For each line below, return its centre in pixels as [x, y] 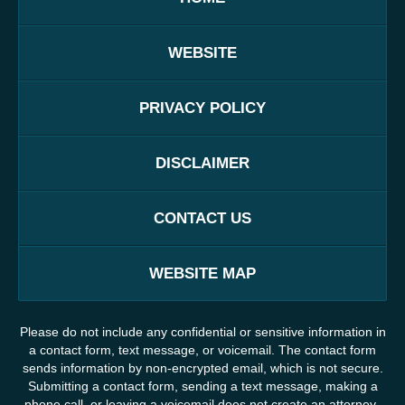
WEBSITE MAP [202, 273]
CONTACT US [202, 218]
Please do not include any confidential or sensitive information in [202, 332]
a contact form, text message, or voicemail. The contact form [202, 350]
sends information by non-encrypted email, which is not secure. [202, 368]
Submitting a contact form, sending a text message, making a [202, 386]
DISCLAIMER [202, 163]
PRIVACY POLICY [202, 108]
